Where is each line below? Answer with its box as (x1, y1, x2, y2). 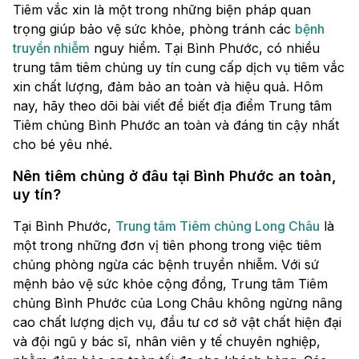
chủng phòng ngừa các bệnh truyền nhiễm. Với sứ (13, 256, 319, 273)
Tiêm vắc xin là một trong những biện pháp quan (13, 2, 311, 18)
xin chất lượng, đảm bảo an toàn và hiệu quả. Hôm (13, 79, 323, 95)
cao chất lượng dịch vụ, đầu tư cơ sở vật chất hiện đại (13, 314, 341, 331)
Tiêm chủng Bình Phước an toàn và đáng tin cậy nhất (13, 117, 339, 134)
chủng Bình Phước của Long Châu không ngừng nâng (13, 295, 342, 312)
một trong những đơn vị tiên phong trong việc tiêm (13, 237, 321, 254)
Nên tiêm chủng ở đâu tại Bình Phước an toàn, (13, 167, 337, 185)
